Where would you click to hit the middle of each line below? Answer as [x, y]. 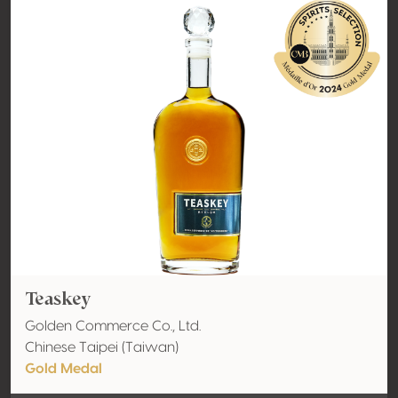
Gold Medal [64, 369]
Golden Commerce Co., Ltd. [113, 326]
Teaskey [58, 298]
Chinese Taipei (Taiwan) [102, 347]
